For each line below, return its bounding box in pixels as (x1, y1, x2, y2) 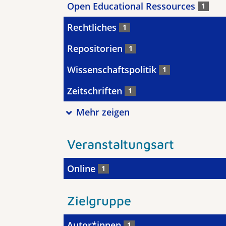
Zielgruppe (67, 193, 131, 208)
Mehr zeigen (76, 106, 130, 118)
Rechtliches (67, 21, 119, 33)
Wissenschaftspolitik (67, 64, 159, 76)
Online (67, 162, 98, 175)
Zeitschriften (67, 85, 125, 97)
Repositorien (67, 42, 125, 54)
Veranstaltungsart (67, 136, 174, 151)
